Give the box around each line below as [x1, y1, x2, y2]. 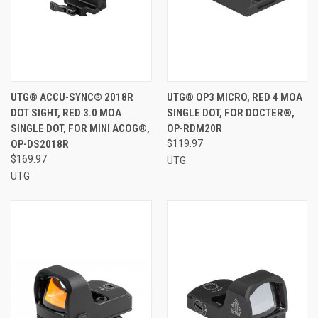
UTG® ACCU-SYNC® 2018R [11, 91, 133, 104]
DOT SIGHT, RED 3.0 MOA [11, 106, 121, 120]
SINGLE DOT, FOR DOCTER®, [166, 106, 295, 120]
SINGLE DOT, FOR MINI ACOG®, [11, 122, 150, 136]
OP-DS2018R [11, 138, 69, 151]
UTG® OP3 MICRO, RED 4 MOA [166, 91, 302, 104]
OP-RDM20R [166, 122, 222, 136]
